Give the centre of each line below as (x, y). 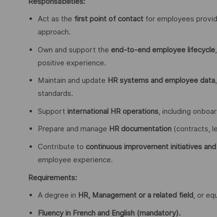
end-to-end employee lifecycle (163, 50)
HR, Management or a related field (136, 195)
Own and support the (74, 50)
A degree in (58, 195)
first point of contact (109, 19)
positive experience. (72, 63)
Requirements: (53, 178)
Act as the (56, 19)
